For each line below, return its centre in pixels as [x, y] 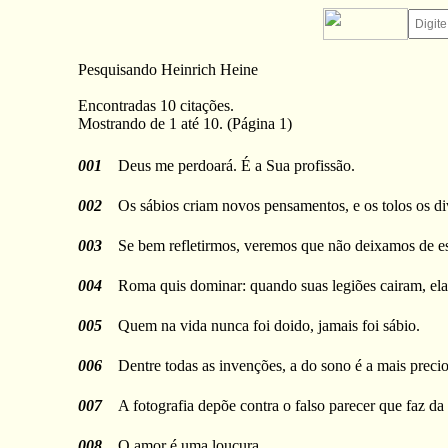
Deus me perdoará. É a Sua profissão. [236, 165]
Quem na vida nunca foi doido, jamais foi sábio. [268, 325]
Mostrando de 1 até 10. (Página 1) [184, 123]
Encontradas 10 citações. [155, 105]
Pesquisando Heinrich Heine [167, 69]
